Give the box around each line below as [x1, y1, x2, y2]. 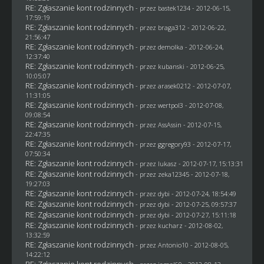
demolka [157, 42, 183, 51]
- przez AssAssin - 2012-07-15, [135, 120, 222, 129]
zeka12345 [157, 170, 189, 179]
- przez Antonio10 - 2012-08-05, [135, 240, 229, 249]
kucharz [157, 221, 183, 230]
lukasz [157, 159, 177, 168]
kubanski [157, 62, 184, 71]
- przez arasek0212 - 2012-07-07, [135, 81, 231, 90]
